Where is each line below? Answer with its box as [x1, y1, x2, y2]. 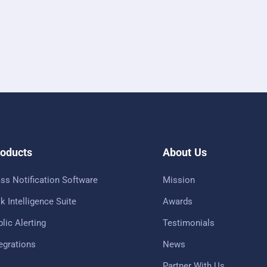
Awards [163, 195, 193, 207]
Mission [163, 174, 195, 185]
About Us [163, 145, 207, 159]
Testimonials [163, 217, 215, 228]
